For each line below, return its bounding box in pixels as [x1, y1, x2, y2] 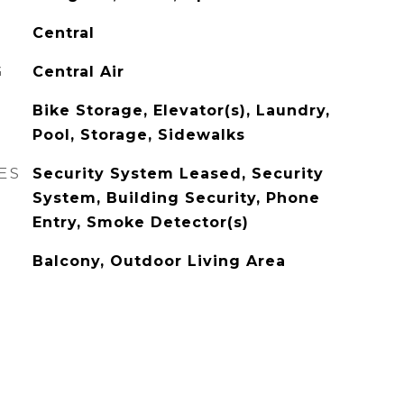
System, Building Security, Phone [32, 189, 320, 207]
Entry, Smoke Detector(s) [32, 214, 249, 231]
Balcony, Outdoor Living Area [32, 252, 286, 270]
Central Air [32, 63, 124, 80]
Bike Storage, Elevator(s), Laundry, [32, 102, 330, 119]
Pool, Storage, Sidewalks [32, 126, 245, 143]
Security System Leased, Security [32, 165, 324, 182]
